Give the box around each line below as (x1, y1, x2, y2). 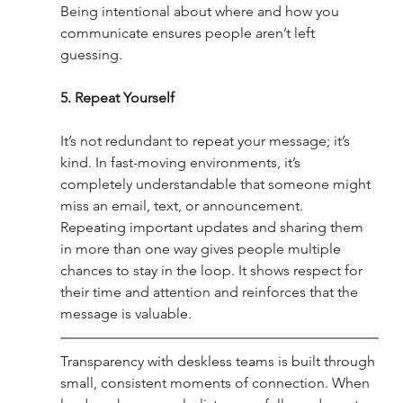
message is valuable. (59, 305, 192, 323)
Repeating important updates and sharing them (59, 219, 367, 237)
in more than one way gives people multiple (59, 240, 345, 258)
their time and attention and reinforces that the (59, 283, 362, 301)
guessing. (59, 46, 122, 64)
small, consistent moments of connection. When (59, 374, 373, 392)
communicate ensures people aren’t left (59, 24, 318, 42)
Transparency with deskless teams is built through (59, 353, 379, 371)
